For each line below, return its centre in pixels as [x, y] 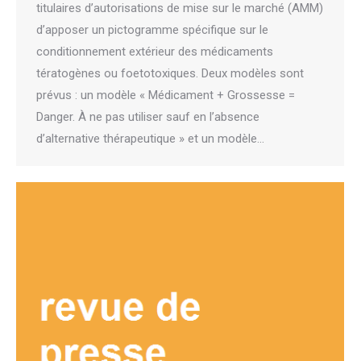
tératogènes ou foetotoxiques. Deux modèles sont [170, 73]
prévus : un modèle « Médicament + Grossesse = [166, 95]
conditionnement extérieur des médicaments [155, 52]
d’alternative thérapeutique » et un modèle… [150, 139]
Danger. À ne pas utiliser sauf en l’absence [148, 117]
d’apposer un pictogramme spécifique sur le [152, 30]
